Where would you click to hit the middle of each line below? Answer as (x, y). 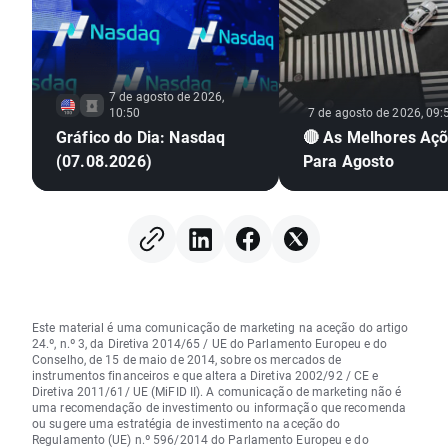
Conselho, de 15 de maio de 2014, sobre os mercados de (187, 359)
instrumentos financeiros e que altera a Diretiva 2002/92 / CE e (205, 375)
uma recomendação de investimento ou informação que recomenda (219, 407)
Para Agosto (348, 161)
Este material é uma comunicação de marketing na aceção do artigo (220, 327)
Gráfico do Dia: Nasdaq (141, 137)
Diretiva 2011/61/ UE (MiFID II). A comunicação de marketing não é (217, 391)
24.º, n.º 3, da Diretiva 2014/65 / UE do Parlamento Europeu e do (210, 343)
